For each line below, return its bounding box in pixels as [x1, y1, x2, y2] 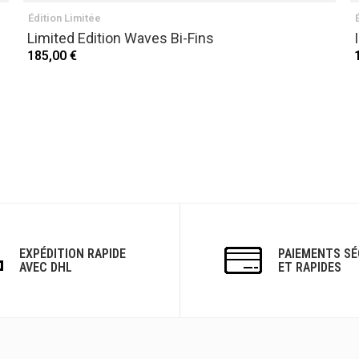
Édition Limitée [28, 12, 101, 24]
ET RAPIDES [278, 260, 341, 275]
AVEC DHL [19, 260, 72, 275]
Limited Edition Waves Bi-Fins [27, 30, 214, 46]
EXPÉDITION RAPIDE [19, 246, 126, 261]
